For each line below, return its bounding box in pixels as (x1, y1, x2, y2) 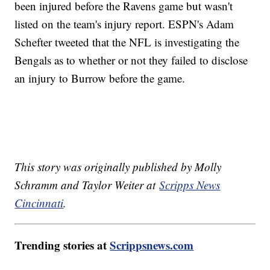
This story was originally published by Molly (14, 159, 222, 174)
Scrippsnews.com (110, 236, 194, 253)
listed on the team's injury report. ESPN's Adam (14, 16, 234, 31)
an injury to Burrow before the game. (14, 70, 186, 86)
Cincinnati (14, 195, 64, 210)
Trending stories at (14, 236, 110, 253)
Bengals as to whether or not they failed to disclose (14, 52, 248, 67)
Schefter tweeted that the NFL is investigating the (14, 34, 240, 49)
